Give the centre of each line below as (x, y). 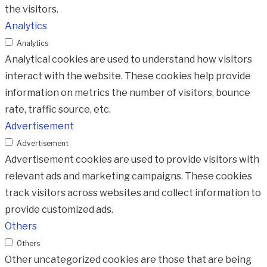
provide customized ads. (59, 210)
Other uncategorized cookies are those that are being (128, 260)
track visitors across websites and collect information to (133, 193)
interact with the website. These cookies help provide (128, 76)
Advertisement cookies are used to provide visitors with (132, 160)
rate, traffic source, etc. (58, 110)
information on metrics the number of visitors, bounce (128, 93)
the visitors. (32, 10)
